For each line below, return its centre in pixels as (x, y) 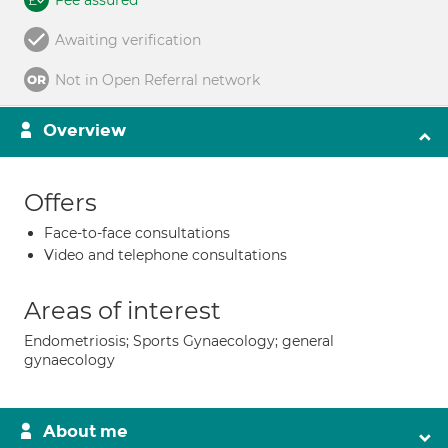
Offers (60, 202)
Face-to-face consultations (137, 233)
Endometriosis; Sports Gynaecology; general (179, 341)
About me (85, 431)
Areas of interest (122, 310)
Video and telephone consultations (165, 255)
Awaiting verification (128, 40)
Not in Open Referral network (157, 80)
